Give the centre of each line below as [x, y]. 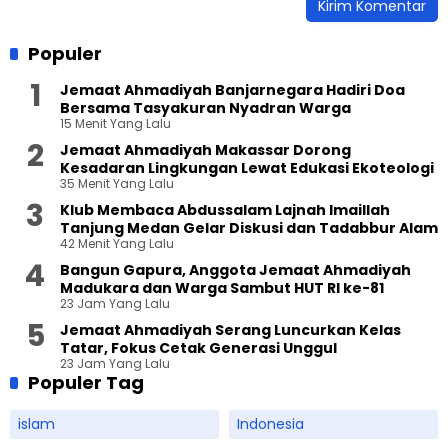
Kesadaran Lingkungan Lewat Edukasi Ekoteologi [393, 168]
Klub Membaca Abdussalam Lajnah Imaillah [225, 210]
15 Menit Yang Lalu [115, 124]
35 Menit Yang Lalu [117, 184]
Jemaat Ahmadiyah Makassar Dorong [205, 150]
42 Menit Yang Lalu [117, 244]
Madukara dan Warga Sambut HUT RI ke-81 [222, 288]
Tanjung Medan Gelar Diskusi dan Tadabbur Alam [310, 228]
